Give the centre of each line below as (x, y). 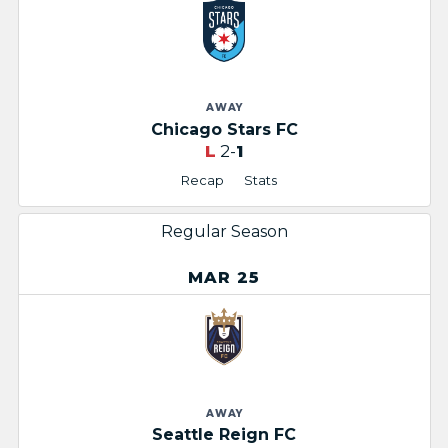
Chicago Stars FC (224, 129)
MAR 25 (224, 277)
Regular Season (224, 231)
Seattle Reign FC (224, 435)
